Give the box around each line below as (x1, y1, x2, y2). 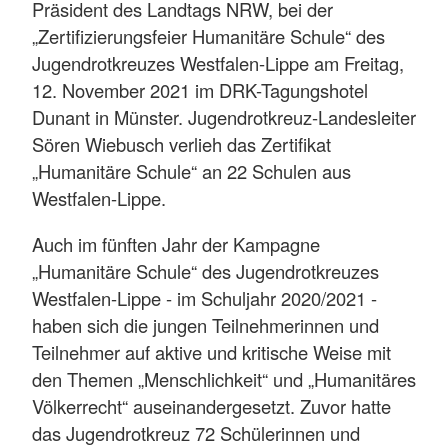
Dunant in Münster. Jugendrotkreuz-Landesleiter (32, 104, 416, 131)
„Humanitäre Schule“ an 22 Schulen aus (32, 158, 351, 185)
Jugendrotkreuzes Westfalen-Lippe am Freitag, (32, 50, 404, 77)
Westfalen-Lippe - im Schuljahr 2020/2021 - (32, 284, 377, 311)
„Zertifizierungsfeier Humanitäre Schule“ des (32, 23, 385, 50)
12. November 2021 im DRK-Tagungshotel (32, 77, 368, 104)
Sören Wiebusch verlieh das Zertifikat (32, 131, 331, 158)
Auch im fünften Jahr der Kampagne (32, 230, 320, 257)
